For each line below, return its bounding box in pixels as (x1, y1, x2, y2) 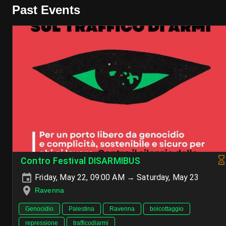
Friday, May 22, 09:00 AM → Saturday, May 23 (33, 173, 199, 182)
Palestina (69, 205, 94, 213)
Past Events (12, 3, 80, 17)
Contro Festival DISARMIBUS (21, 156, 140, 166)
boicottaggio (150, 205, 184, 213)
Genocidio (25, 205, 53, 213)
